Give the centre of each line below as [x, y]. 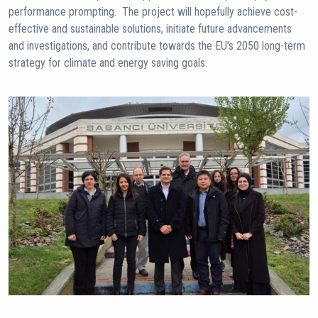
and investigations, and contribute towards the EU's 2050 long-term [157, 46]
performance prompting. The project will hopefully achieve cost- [153, 12]
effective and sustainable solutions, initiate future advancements [150, 29]
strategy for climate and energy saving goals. [108, 63]
